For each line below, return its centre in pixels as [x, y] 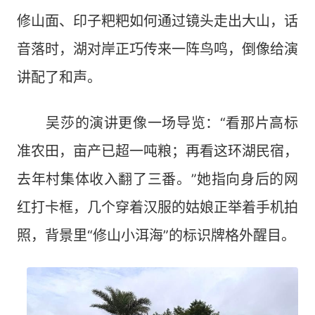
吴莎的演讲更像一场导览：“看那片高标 [157, 123]
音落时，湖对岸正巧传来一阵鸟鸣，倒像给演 [157, 49]
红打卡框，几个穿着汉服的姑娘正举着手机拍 [157, 207]
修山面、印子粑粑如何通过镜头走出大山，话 [157, 21]
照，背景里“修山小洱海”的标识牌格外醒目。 [156, 235]
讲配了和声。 [59, 77]
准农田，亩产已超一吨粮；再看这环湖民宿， [157, 151]
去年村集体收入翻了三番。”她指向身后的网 [157, 179]
